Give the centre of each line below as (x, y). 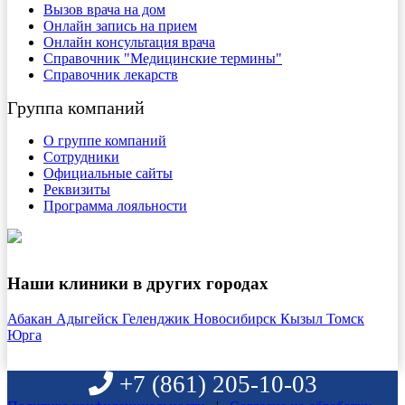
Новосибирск (237, 318)
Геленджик (158, 318)
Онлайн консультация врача (129, 42)
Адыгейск (89, 318)
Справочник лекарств (111, 74)
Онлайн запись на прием (120, 25)
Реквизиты (77, 189)
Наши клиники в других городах (138, 283)
